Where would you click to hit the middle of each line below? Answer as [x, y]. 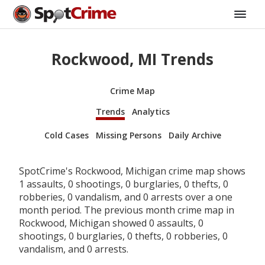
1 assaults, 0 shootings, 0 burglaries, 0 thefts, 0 [124, 184]
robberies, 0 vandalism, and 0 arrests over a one [126, 197]
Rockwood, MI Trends [132, 59]
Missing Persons [128, 135]
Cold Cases [66, 135]
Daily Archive [195, 135]
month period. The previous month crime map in [127, 210]
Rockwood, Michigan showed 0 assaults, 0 [111, 223]
